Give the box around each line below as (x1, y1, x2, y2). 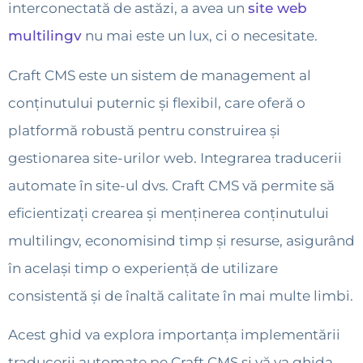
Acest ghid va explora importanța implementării (8, 327, 340, 344)
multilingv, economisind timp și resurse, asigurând (8, 232, 355, 249)
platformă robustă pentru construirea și (8, 122, 280, 139)
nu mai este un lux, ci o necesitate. (82, 28, 321, 45)
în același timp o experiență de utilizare (8, 259, 278, 276)
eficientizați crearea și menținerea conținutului (8, 204, 329, 221)
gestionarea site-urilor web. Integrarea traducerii (8, 149, 342, 166)
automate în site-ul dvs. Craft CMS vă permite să (8, 177, 335, 194)
